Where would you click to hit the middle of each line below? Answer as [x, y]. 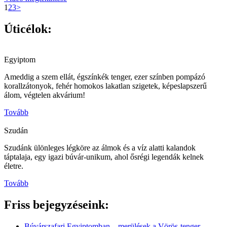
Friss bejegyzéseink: [56, 204]
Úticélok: [28, 29]
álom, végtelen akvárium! [45, 95]
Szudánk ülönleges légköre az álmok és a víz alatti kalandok [100, 147]
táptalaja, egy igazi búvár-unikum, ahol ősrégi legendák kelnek [104, 157]
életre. [14, 166]
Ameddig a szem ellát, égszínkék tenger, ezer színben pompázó [105, 77]
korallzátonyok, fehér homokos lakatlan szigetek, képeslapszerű [105, 86]
